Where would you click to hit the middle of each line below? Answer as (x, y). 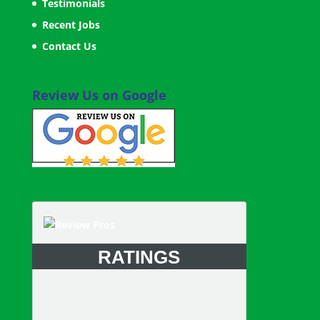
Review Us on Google (99, 95)
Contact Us (69, 46)
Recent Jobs (71, 25)
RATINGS (139, 257)
